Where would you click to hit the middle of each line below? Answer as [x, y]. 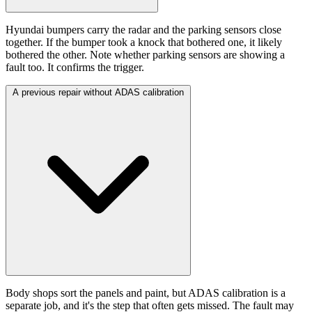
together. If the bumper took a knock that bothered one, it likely [144, 42]
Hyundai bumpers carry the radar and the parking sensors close [143, 30]
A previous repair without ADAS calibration [98, 93]
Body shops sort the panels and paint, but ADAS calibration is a [146, 293]
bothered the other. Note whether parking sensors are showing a [145, 55]
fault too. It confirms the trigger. [75, 68]
